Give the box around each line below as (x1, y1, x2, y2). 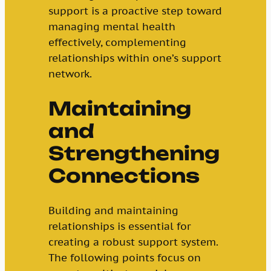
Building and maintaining (48, 203, 178, 217)
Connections (48, 164, 200, 188)
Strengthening (48, 142, 220, 166)
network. (48, 67, 92, 81)
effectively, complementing (48, 36, 186, 50)
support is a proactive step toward (48, 4, 222, 18)
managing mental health (48, 20, 175, 34)
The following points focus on (48, 250, 201, 264)
